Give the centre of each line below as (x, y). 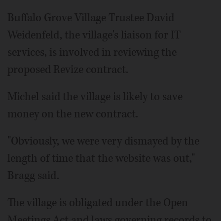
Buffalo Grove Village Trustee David (91, 18)
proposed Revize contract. (68, 70)
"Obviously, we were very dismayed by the (103, 141)
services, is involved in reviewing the (92, 52)
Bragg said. (33, 176)
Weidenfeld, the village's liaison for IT (94, 35)
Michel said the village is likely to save (95, 97)
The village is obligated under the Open (98, 203)
